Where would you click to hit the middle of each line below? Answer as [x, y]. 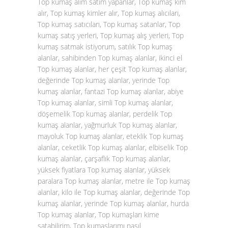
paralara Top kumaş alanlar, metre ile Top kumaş [114, 181]
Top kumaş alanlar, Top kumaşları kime [98, 215]
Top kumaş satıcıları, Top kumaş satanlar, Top [109, 24]
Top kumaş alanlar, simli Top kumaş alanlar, [105, 103]
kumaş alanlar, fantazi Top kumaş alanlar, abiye [111, 91]
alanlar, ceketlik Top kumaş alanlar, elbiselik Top [113, 147]
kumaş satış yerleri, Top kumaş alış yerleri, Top [111, 35]
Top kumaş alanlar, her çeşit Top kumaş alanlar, [112, 69]
